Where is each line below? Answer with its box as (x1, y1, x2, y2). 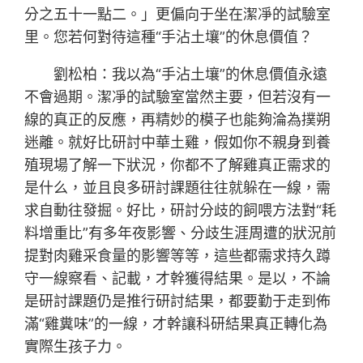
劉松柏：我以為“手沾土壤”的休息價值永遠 (53, 66, 328, 83)
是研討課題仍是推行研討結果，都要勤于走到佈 (24, 293, 331, 310)
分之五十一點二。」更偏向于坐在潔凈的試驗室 (24, 6, 331, 23)
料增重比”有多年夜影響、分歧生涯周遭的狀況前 (24, 224, 337, 242)
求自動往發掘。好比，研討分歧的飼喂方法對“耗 (24, 202, 337, 220)
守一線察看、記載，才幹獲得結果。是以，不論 (24, 270, 331, 288)
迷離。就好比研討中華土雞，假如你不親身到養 (24, 134, 331, 152)
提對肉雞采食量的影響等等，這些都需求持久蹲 (24, 247, 331, 265)
